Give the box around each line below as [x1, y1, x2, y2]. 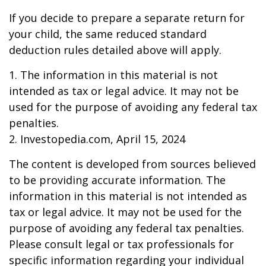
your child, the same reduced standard [9, 27, 207, 41]
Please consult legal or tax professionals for [9, 237, 234, 251]
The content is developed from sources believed [9, 157, 256, 171]
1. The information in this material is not [9, 68, 218, 82]
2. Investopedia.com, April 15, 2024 [9, 132, 185, 146]
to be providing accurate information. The [9, 173, 226, 187]
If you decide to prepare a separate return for [9, 11, 245, 25]
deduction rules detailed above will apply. [9, 43, 221, 57]
